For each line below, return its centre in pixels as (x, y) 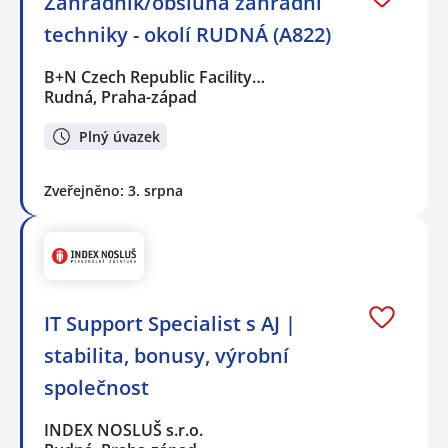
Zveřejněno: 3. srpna (113, 190)
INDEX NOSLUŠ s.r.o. (124, 429)
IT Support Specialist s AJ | (170, 323)
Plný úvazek (119, 136)
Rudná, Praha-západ (120, 97)
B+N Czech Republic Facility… (155, 77)
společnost (96, 387)
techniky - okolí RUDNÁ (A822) (187, 35)
